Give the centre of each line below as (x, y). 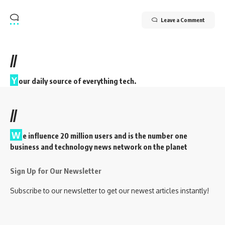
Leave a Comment (183, 20)
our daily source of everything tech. (77, 81)
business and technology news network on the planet (99, 146)
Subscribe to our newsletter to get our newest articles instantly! (109, 190)
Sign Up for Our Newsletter (56, 171)
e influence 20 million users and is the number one (105, 135)
